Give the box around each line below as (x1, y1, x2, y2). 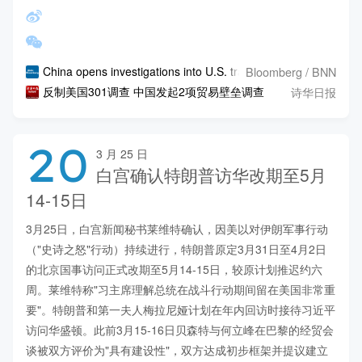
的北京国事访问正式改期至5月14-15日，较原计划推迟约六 (26, 260, 322, 277)
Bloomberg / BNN (246, 62, 336, 80)
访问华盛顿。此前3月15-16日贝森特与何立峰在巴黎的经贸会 (26, 321, 334, 338)
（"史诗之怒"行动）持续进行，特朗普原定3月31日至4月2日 (26, 240, 326, 257)
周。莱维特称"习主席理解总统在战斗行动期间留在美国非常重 (26, 280, 335, 297)
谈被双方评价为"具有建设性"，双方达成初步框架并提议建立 (26, 341, 328, 358)
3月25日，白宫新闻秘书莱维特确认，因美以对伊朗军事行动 (26, 220, 328, 237)
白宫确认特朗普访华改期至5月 (96, 162, 326, 187)
